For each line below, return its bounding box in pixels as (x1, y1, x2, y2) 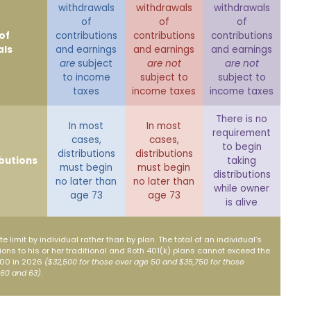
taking (227, 154, 256, 168)
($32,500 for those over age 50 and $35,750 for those (44, 256, 244, 268)
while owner (214, 182, 269, 196)
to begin (221, 140, 262, 154)
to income (62, 71, 110, 85)
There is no (216, 112, 267, 126)
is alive (226, 196, 258, 210)
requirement (212, 126, 271, 140)
